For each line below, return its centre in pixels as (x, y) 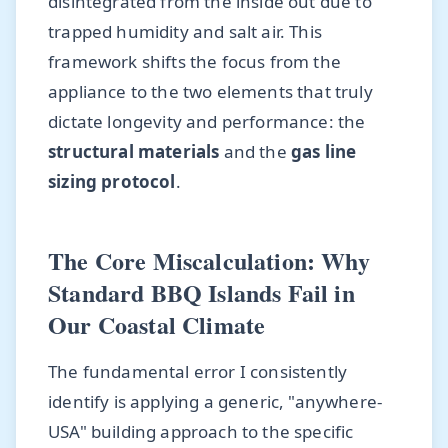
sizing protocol (112, 182)
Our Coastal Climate (157, 325)
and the (255, 152)
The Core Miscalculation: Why (209, 261)
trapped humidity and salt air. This (185, 32)
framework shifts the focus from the (194, 62)
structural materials (134, 152)
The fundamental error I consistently (198, 371)
